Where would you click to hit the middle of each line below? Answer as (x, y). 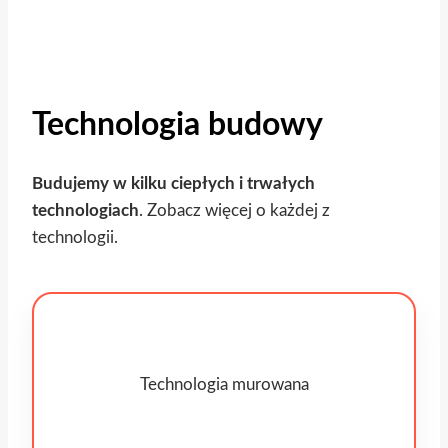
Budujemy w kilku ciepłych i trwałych (173, 184)
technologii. (75, 238)
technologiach (85, 211)
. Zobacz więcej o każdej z (234, 211)
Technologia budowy (177, 124)
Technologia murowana (224, 385)
